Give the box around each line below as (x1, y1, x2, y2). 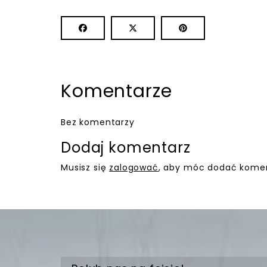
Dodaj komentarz (61, 138, 191, 158)
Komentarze (61, 79, 172, 104)
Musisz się (61, 162, 110, 174)
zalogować (109, 162, 159, 174)
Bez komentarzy (61, 116, 135, 129)
